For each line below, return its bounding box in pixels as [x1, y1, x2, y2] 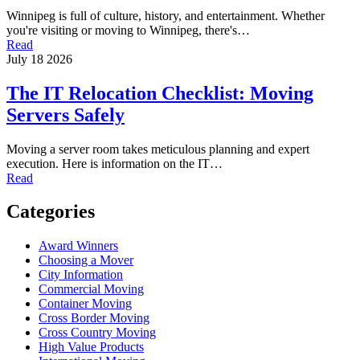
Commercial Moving [39, 282, 144, 297]
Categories [6, 201, 95, 223]
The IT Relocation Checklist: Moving [6, 82, 313, 104]
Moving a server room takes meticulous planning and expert [6, 141, 309, 156]
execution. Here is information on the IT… [6, 156, 223, 170]
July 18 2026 [6, 51, 72, 66]
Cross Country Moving [39, 325, 156, 340]
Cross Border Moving [39, 311, 149, 325]
